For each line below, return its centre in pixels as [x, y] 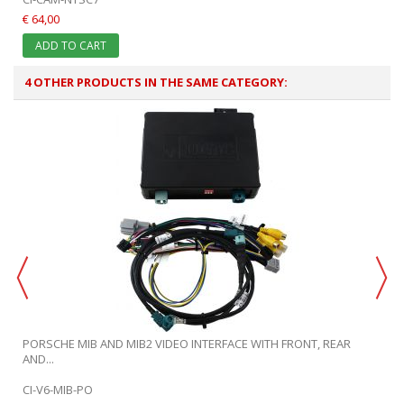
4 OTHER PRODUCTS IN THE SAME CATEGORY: [156, 82]
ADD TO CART [71, 45]
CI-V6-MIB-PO [58, 389]
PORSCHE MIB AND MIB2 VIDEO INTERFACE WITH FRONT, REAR [187, 343]
